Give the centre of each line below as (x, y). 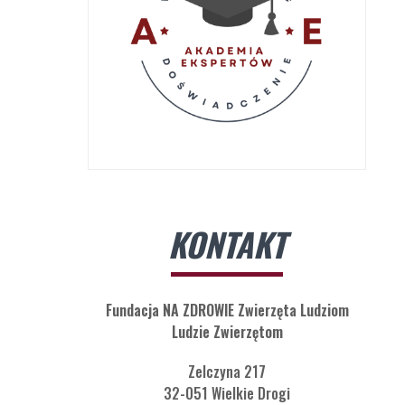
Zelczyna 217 (227, 372)
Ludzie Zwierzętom (227, 332)
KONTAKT (227, 244)
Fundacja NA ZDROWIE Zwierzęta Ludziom (227, 311)
